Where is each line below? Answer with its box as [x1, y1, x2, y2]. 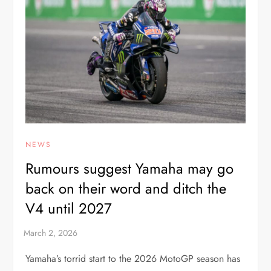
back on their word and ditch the [25, 178, 227, 200]
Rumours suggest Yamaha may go [25, 158, 234, 180]
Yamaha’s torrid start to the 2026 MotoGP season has [25, 252, 241, 266]
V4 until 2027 [25, 198, 113, 220]
